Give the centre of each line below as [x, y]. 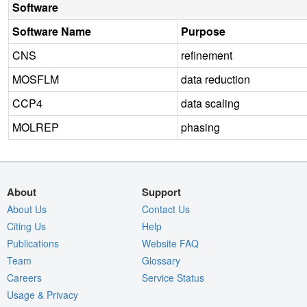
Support [162, 192]
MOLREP [36, 127]
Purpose [203, 31]
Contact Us [166, 209]
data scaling [210, 103]
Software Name [52, 31]
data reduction [216, 79]
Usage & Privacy [42, 294]
